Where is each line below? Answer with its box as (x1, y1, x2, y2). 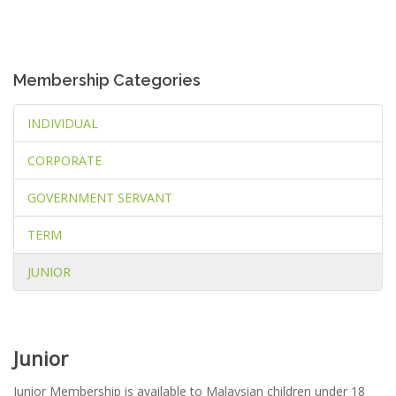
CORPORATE (27, 152, 102, 169)
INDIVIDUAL (27, 115, 98, 132)
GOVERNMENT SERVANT (27, 189, 172, 206)
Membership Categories (13, 71, 201, 89)
